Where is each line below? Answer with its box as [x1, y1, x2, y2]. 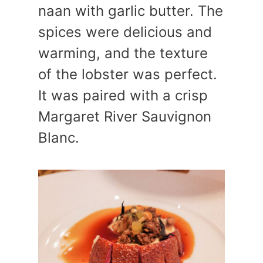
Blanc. [38, 129, 79, 146]
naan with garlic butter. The [38, 2, 223, 19]
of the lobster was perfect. [38, 66, 217, 83]
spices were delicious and [38, 23, 212, 41]
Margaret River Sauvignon [38, 108, 211, 125]
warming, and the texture [38, 45, 208, 62]
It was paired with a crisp [38, 87, 208, 104]
